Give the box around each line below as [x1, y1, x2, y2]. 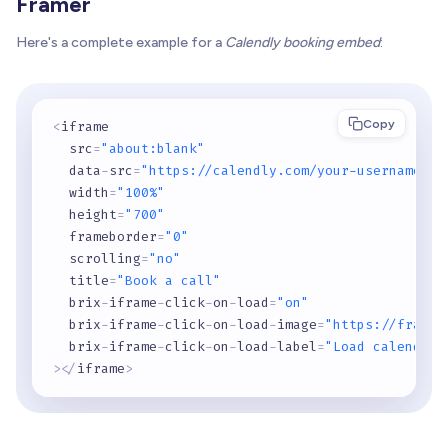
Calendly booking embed [225, 34, 380, 52]
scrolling [53, 250, 141, 268]
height [53, 206, 117, 224]
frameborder [53, 228, 157, 246]
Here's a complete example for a [16, 34, 225, 52]
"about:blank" [101, 140, 205, 158]
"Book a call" [117, 272, 221, 290]
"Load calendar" [325, 338, 445, 356]
